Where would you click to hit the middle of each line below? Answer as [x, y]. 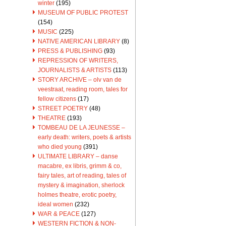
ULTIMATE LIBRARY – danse [78, 156]
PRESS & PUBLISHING [70, 51]
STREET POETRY [63, 108]
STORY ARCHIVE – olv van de [80, 80]
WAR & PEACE [59, 214]
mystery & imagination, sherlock [81, 185]
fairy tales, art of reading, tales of [82, 176]
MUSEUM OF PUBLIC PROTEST [83, 13]
